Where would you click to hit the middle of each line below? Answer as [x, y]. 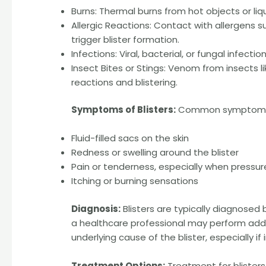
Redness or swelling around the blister [155, 153]
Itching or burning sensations [135, 181]
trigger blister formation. [126, 39]
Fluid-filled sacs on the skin [130, 138]
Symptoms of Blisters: [124, 110]
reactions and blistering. [125, 82]
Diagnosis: [96, 208]
